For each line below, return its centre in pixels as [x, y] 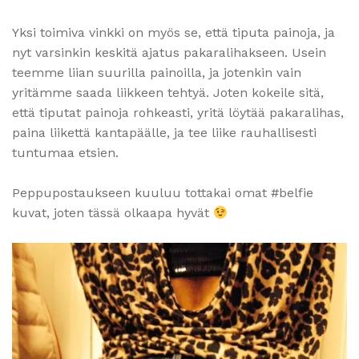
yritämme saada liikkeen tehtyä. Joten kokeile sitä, [168, 93]
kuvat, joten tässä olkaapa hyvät [113, 213]
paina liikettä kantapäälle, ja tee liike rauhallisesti [164, 133]
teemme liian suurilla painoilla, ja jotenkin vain [157, 73]
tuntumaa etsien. [65, 153]
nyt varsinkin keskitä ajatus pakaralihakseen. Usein [169, 53]
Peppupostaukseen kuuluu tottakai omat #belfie [163, 193]
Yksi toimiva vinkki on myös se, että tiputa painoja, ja [173, 33]
